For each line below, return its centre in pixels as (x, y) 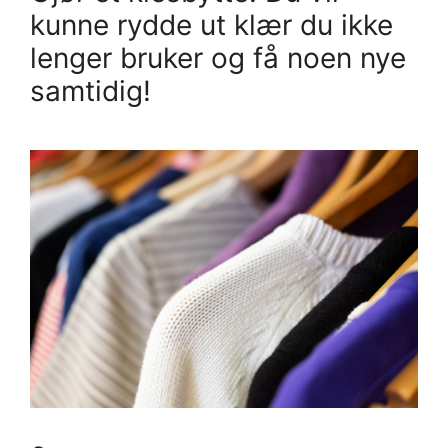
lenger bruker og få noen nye (218, 57)
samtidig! (90, 90)
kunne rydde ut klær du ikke (211, 24)
